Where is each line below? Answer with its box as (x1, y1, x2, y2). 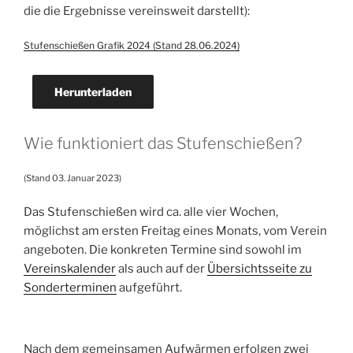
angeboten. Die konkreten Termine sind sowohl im (24, 243, 302, 258)
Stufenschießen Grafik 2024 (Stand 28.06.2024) (24, 39, 240, 51)
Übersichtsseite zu (207, 262, 312, 277)
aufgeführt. (117, 281, 182, 295)
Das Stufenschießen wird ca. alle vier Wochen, (24, 205, 278, 220)
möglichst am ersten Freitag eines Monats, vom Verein (24, 224, 327, 239)
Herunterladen (54, 84, 132, 98)
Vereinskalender (24, 262, 116, 277)
